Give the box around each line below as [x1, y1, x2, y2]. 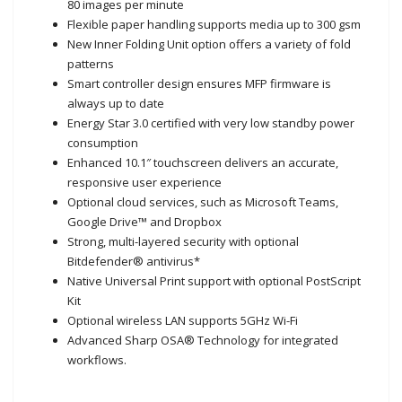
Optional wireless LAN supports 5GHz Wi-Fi [67, 311, 299, 328]
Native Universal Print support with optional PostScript [67, 272, 362, 289]
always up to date [67, 94, 165, 111]
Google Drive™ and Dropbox [67, 213, 223, 230]
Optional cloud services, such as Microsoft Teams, [67, 193, 339, 210]
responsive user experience [67, 173, 223, 190]
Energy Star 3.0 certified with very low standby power [67, 114, 355, 131]
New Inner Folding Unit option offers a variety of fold [67, 35, 352, 52]
